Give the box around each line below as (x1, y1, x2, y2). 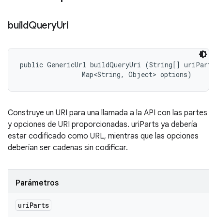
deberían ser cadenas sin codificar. (8, 143, 128, 153)
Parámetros (15, 178, 59, 188)
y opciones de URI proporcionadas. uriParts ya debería (8, 120, 197, 129)
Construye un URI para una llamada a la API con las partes (8, 108, 207, 118)
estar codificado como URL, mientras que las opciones (8, 131, 199, 141)
